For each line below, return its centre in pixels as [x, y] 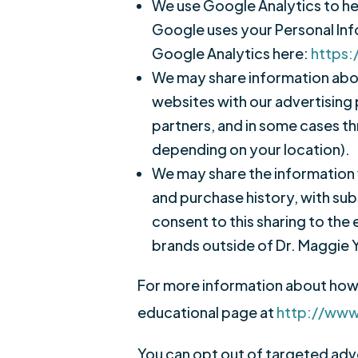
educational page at [207, 312]
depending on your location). [251, 149]
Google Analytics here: [231, 53]
